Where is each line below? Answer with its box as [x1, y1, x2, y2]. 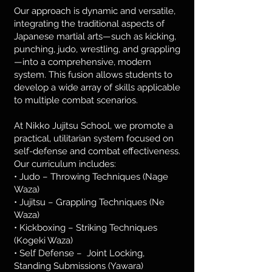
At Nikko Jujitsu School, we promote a [14, 120, 173, 131]
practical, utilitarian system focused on [14, 133, 174, 144]
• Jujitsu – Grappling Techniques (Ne [14, 197, 165, 208]
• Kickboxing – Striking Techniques [14, 222, 157, 233]
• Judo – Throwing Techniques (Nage [14, 171, 168, 182]
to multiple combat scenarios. [14, 95, 138, 106]
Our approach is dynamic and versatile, [14, 5, 175, 16]
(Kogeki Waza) [14, 235, 73, 246]
